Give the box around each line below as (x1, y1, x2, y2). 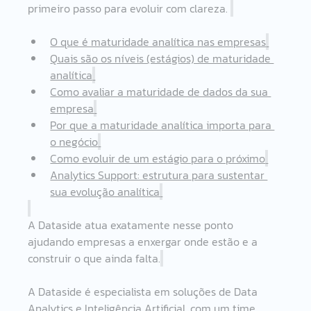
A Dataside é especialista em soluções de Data (28, 283, 261, 300)
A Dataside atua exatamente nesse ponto (28, 216, 237, 233)
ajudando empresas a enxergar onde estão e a (28, 233, 261, 250)
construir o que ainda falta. (28, 249, 161, 267)
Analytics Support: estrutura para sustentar (50, 166, 268, 183)
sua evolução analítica (50, 183, 160, 200)
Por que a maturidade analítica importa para (50, 116, 275, 133)
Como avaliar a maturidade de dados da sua (50, 83, 271, 100)
